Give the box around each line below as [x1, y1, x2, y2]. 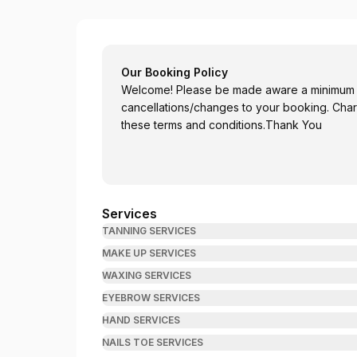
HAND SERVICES [102, 314, 180, 326]
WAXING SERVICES [102, 269, 191, 281]
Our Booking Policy [121, 65, 228, 79]
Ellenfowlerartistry [101, 44, 212, 60]
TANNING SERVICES [102, 225, 196, 237]
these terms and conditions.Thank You [121, 118, 322, 131]
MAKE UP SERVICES [102, 247, 196, 259]
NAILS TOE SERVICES [102, 336, 203, 348]
